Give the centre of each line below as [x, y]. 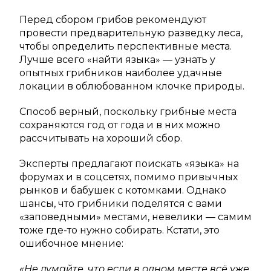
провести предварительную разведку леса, [131, 33]
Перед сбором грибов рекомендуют [113, 20]
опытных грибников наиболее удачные [121, 73]
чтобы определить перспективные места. [126, 47]
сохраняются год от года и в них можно [120, 125]
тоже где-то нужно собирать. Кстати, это [119, 230]
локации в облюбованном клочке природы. [132, 87]
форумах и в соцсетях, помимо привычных [129, 177]
